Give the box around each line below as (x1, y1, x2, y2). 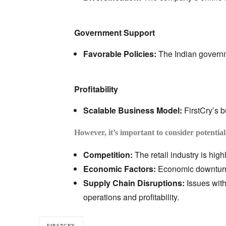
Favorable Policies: (83, 48, 156, 60)
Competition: (83, 149, 133, 161)
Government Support (74, 27, 155, 39)
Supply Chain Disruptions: (83, 177, 185, 189)
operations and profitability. (83, 191, 179, 203)
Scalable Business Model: (83, 104, 182, 117)
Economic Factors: (83, 163, 156, 175)
